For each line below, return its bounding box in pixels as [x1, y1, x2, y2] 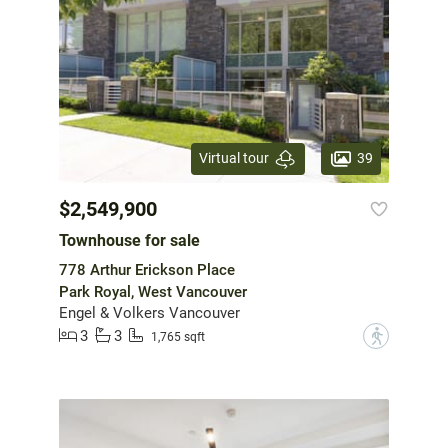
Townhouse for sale [59, 230, 200, 250]
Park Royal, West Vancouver [59, 282, 247, 301]
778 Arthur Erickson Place [59, 260, 235, 279]
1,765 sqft [151, 330, 205, 345]
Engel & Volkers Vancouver [59, 303, 240, 322]
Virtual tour [199, 150, 269, 167]
